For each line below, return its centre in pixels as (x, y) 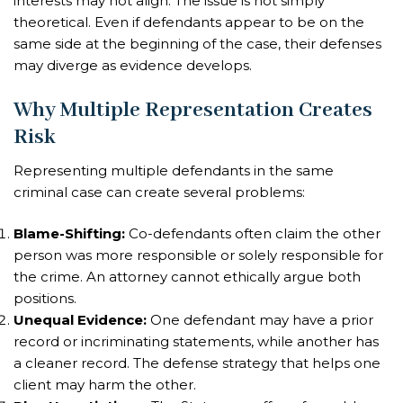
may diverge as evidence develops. (133, 66)
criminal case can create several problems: (159, 192)
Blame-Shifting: (69, 234)
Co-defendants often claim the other (253, 234)
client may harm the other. (105, 385)
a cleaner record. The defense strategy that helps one (197, 363)
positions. (45, 299)
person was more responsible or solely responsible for (198, 255)
